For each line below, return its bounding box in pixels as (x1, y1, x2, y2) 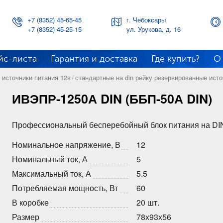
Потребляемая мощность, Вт (12, 182, 118, 194)
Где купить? (151, 53, 200, 64)
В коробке (12, 197, 49, 208)
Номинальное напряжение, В (12, 139, 120, 150)
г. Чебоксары (126, 15, 166, 24)
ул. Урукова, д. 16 (126, 24, 181, 34)
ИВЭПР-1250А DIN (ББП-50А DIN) (12, 90, 212, 108)
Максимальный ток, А (12, 168, 91, 179)
